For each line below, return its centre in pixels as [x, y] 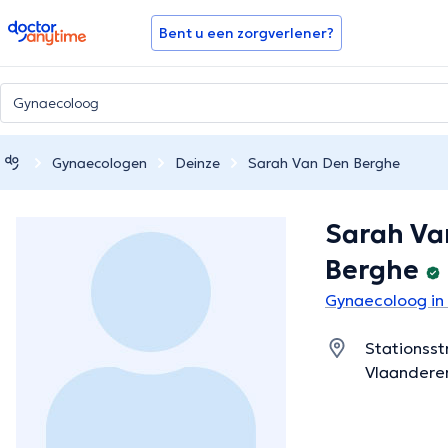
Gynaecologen [99, 162]
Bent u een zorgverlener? [246, 33]
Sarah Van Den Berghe [324, 162]
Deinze [197, 162]
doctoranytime [63, 28]
